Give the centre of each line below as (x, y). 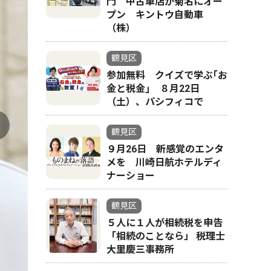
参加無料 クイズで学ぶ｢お (167, 75)
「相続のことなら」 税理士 (166, 236)
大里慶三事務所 (140, 250)
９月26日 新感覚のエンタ (165, 149)
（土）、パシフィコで (155, 102)
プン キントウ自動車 (155, 15)
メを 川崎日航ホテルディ (164, 162)
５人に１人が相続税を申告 (165, 223)
